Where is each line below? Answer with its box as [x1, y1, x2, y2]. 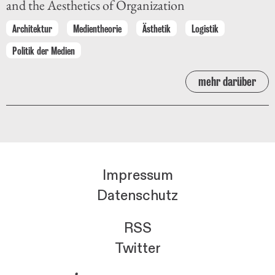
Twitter [114, 240, 161, 258]
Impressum [102, 167, 173, 185]
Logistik [192, 23, 219, 34]
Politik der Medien [12, 45, 75, 56]
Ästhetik [142, 23, 171, 34]
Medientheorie [73, 23, 122, 34]
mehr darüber [198, 75, 256, 89]
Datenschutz [97, 187, 178, 205]
